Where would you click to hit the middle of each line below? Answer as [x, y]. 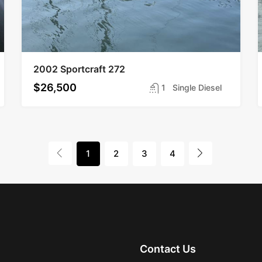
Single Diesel [197, 87]
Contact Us [168, 249]
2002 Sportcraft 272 [80, 69]
